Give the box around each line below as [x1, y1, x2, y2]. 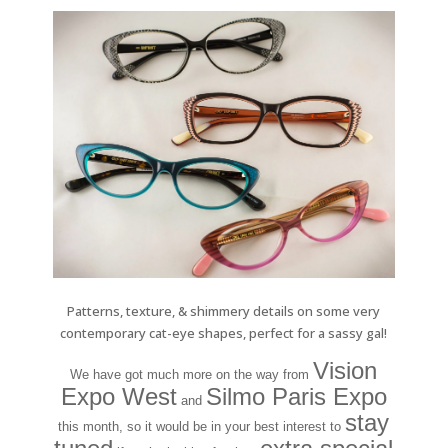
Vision [313, 356, 378, 384]
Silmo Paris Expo [205, 382, 387, 410]
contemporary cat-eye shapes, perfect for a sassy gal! [60, 323, 388, 342]
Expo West [60, 382, 177, 410]
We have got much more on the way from [70, 366, 314, 382]
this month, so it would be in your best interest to [58, 418, 346, 434]
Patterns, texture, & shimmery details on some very [67, 301, 381, 320]
